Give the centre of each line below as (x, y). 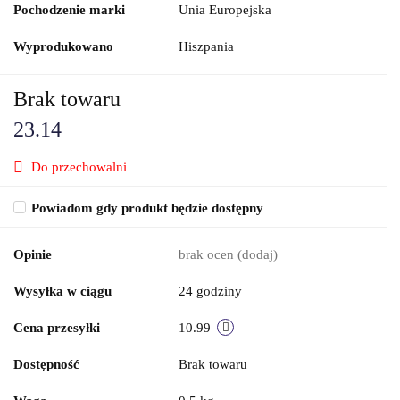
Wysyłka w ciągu (62, 291)
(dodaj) (258, 254)
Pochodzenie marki (69, 9)
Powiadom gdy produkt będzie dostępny (147, 208)
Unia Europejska (225, 9)
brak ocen (208, 254)
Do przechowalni (79, 167)
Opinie (33, 254)
